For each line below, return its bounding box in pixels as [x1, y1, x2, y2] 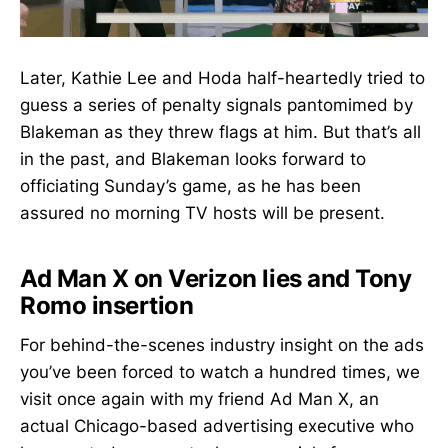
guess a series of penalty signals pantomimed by [20, 94, 413, 115]
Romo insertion [20, 290, 194, 320]
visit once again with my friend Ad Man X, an [20, 389, 379, 410]
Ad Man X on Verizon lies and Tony [20, 263, 412, 293]
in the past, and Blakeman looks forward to [20, 148, 366, 169]
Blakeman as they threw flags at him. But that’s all [20, 121, 421, 142]
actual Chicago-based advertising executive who [20, 416, 414, 437]
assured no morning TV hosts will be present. [20, 202, 385, 223]
